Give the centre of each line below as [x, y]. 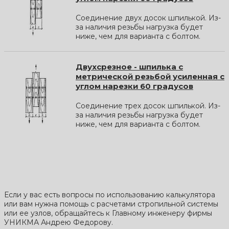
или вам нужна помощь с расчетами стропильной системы [111, 204]
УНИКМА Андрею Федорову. [59, 222]
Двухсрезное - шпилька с [129, 66]
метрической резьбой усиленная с [150, 76]
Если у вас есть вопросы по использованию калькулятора [110, 194]
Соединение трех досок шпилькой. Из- [148, 106]
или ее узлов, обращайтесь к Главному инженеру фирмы [108, 213]
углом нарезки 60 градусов [134, 86]
